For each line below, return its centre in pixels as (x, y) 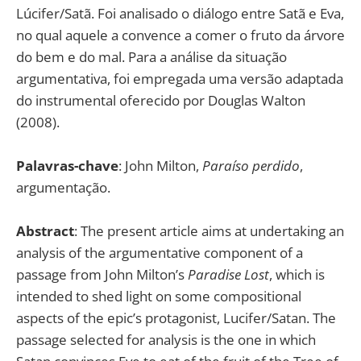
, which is (297, 275)
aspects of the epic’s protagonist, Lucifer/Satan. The (176, 318)
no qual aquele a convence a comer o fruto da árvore (180, 35)
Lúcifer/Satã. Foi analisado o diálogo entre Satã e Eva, (180, 14)
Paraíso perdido (251, 166)
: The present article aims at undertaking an (209, 231)
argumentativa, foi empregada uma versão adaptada (180, 79)
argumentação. (63, 188)
